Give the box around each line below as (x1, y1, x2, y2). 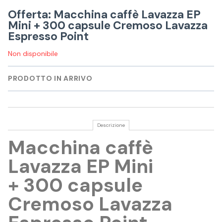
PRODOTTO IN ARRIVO (8, 74, 93, 83)
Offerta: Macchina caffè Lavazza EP (8, 7, 201, 22)
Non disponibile (8, 49, 58, 58)
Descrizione (97, 122, 125, 129)
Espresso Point (8, 29, 89, 44)
